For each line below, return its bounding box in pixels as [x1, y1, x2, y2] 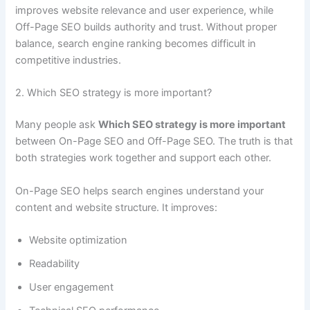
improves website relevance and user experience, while [15, 4, 274, 17]
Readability [29, 257, 80, 271]
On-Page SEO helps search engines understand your [15, 184, 264, 197]
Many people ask [15, 118, 99, 131]
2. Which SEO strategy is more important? [15, 86, 212, 100]
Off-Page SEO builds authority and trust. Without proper [15, 21, 277, 34]
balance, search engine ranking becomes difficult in [15, 37, 257, 51]
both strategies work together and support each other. [15, 152, 272, 165]
